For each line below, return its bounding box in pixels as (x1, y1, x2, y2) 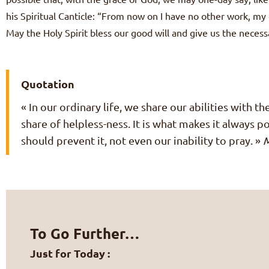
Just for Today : (30, 246, 110, 261)
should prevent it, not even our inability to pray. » (21, 134, 263, 147)
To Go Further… (30, 224, 139, 243)
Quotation (21, 77, 74, 91)
